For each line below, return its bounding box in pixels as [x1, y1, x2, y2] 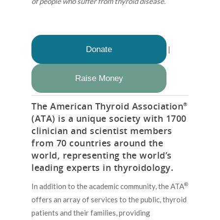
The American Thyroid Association [31, 100, 183, 112]
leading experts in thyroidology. [31, 161, 173, 173]
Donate [86, 45, 112, 54]
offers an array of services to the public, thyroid [31, 194, 187, 204]
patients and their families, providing [31, 208, 150, 217]
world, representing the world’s [31, 149, 172, 161]
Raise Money [75, 74, 123, 83]
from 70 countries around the [31, 137, 163, 149]
